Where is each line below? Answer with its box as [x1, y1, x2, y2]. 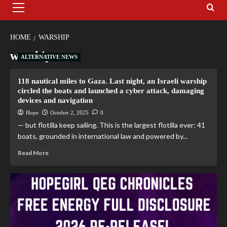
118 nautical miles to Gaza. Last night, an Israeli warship [18, 77, 207, 86]
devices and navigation [18, 96, 93, 105]
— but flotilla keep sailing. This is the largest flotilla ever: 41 [18, 121, 205, 130]
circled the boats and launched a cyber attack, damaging [18, 87, 204, 95]
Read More [18, 149, 49, 157]
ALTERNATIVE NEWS [21, 54, 78, 60]
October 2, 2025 [50, 109, 89, 116]
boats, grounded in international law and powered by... [18, 132, 187, 141]
